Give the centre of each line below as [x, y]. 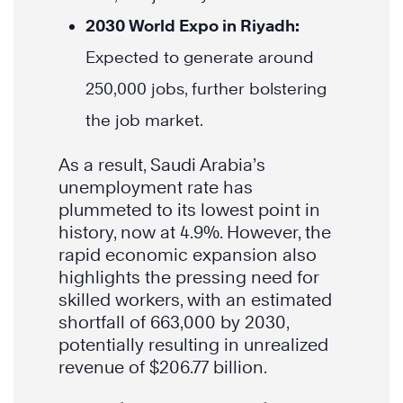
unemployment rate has [156, 188]
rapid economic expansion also [188, 255]
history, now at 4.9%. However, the [195, 233]
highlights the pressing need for [188, 278]
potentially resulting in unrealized [193, 345]
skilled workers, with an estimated [195, 300]
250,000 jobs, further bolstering [206, 89]
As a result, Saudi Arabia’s [162, 165]
